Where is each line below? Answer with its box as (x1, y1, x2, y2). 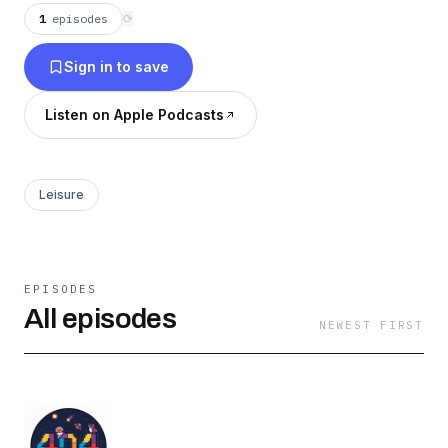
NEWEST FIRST (318, 317, 424, 332)
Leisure (39, 186, 84, 202)
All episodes (24, 302, 177, 334)
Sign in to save (64, 58, 169, 76)
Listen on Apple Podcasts (45, 106, 224, 124)
